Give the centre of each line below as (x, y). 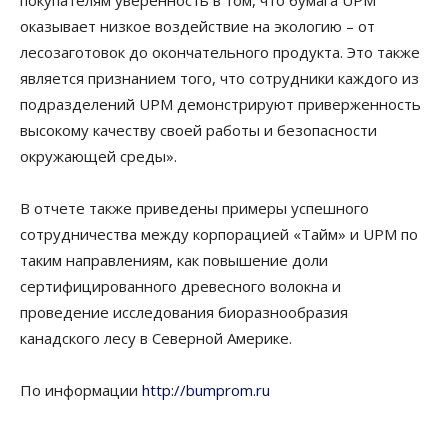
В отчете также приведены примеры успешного (194, 208)
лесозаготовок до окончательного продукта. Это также (220, 52)
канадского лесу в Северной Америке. (156, 338)
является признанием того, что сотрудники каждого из (219, 78)
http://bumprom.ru (206, 390)
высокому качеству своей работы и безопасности (198, 130)
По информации (81, 390)
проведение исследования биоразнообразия (184, 312)
